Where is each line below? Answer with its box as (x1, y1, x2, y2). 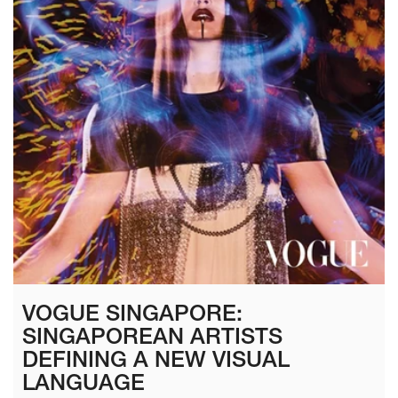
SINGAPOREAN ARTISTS (22, 327, 283, 350)
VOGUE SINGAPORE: (22, 304, 243, 327)
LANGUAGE (22, 373, 145, 396)
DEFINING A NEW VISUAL (22, 350, 290, 373)
